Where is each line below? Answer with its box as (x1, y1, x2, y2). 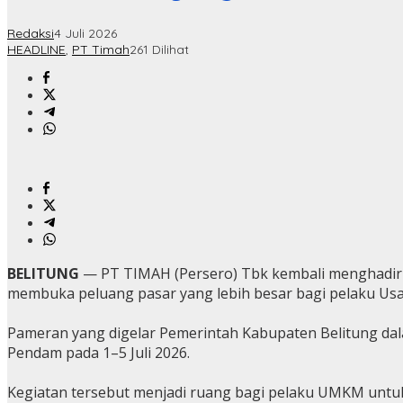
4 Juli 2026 (54, 25, 117, 42)
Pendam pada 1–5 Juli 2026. (7, 343, 190, 363)
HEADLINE (7, 41, 66, 58)
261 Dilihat (130, 41, 189, 58)
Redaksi (7, 25, 54, 42)
